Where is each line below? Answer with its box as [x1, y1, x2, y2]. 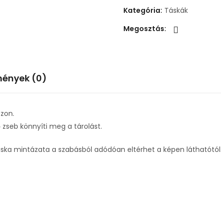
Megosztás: [123, 24, 166, 34]
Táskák [164, 5, 188, 15]
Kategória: [123, 5, 164, 15]
